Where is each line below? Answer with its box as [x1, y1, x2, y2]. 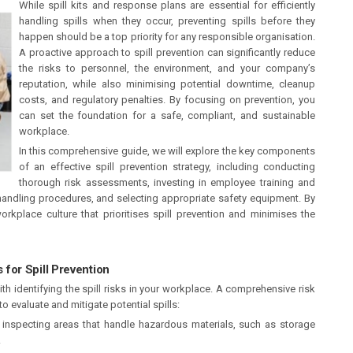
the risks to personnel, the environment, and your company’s [19, 62, 315, 74]
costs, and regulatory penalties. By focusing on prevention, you [19, 94, 315, 106]
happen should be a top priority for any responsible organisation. [19, 31, 315, 43]
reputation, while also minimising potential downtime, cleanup [19, 78, 315, 90]
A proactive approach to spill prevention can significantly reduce [19, 46, 315, 58]
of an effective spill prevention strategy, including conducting [19, 161, 315, 173]
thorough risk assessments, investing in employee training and [19, 176, 315, 188]
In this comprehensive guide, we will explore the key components [19, 145, 315, 157]
